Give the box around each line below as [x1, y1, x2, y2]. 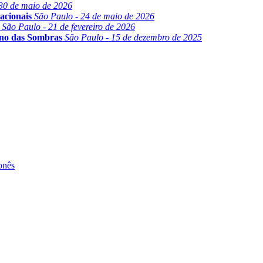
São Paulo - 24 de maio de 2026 [34, 11, 154, 22]
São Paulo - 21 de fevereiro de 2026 [2, 22, 135, 32]
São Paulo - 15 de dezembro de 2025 [65, 32, 202, 43]
